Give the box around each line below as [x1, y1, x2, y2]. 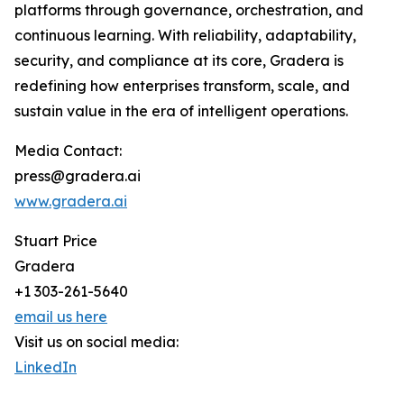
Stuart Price [14, 232, 97, 251]
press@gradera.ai [14, 167, 141, 186]
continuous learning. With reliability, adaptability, [14, 26, 356, 45]
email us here [14, 308, 107, 326]
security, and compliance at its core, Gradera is [14, 51, 344, 70]
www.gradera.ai [14, 192, 127, 211]
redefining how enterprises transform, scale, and [14, 77, 350, 96]
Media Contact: [14, 142, 122, 161]
